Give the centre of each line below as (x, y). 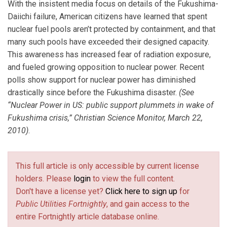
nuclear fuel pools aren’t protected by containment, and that (111, 29)
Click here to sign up (141, 191)
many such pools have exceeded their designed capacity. (108, 42)
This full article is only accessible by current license (107, 166)
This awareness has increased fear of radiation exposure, (109, 55)
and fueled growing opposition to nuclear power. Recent (106, 67)
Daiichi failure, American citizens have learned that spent (107, 17)
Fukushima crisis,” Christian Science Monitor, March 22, (105, 118)
